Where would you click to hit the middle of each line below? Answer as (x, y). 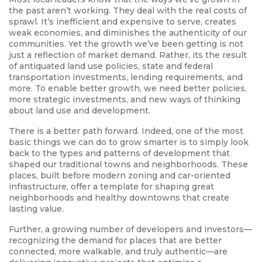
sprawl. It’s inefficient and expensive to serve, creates (123, 22)
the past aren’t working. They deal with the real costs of (128, 11)
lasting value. (36, 209)
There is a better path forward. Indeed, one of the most (126, 131)
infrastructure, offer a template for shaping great (111, 187)
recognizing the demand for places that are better (115, 241)
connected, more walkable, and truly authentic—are (118, 252)
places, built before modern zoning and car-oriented (120, 176)
